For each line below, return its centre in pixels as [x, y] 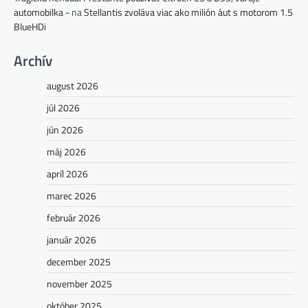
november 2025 [79, 283]
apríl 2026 [67, 173]
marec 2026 [71, 195]
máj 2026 [66, 151]
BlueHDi [30, 26]
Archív [33, 60]
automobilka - [42, 12]
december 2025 [79, 261]
